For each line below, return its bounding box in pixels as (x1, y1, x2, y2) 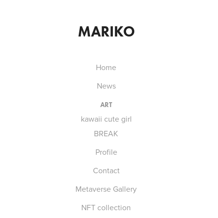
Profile (95, 146, 117, 157)
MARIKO (77, 22, 135, 40)
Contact (92, 165, 120, 176)
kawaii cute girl (80, 113, 132, 124)
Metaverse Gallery (75, 183, 137, 194)
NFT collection (81, 202, 131, 213)
